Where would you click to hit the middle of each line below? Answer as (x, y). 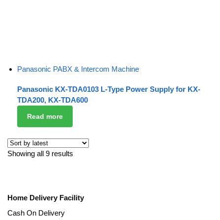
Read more (45, 116)
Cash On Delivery (36, 213)
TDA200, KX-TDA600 (53, 100)
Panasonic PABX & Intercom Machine (78, 69)
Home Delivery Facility (46, 197)
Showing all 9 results (40, 154)
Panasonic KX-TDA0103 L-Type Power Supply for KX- (109, 89)
